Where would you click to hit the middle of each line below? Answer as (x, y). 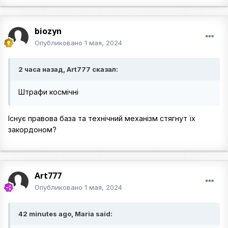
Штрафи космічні (48, 92)
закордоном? (32, 130)
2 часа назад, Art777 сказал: (68, 69)
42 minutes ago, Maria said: (65, 214)
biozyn (48, 31)
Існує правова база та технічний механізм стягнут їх (102, 119)
